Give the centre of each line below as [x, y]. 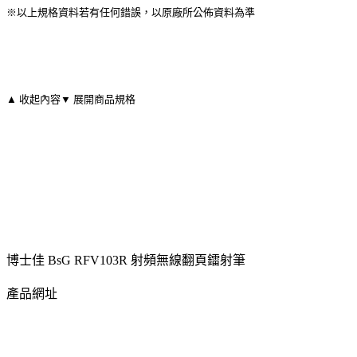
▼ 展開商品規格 [98, 99]
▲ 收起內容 [33, 99]
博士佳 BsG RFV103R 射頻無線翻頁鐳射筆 [126, 260]
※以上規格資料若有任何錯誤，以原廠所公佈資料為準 [131, 12]
